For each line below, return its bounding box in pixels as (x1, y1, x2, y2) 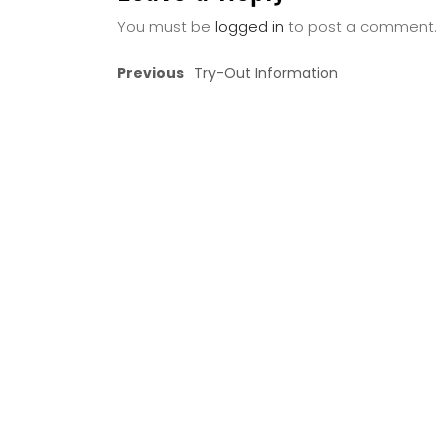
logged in (215, 16, 284, 37)
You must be (117, 16, 215, 37)
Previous (117, 63, 184, 83)
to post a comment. (284, 16, 437, 37)
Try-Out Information (194, 63, 338, 83)
